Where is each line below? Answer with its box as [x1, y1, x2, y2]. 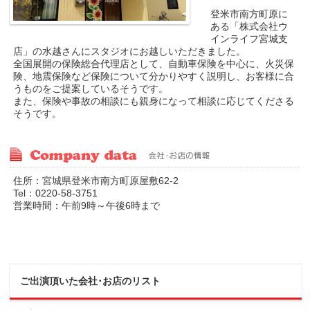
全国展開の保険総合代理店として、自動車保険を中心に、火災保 [13, 58, 295, 69]
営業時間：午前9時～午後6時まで [13, 200, 161, 211]
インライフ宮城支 [210, 33, 289, 44]
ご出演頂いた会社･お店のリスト [20, 275, 161, 286]
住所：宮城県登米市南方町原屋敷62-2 [13, 175, 179, 186]
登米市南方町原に [210, 8, 289, 19]
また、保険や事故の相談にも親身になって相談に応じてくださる [13, 95, 295, 107]
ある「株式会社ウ [210, 21, 289, 32]
